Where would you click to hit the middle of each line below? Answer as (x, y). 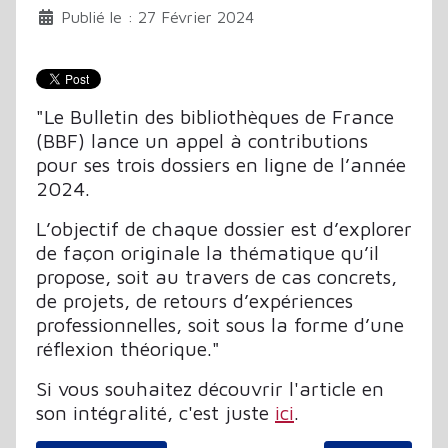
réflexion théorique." (128, 348)
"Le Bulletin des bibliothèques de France (215, 116)
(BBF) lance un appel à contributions (202, 140)
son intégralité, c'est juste (155, 412)
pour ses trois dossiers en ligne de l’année (221, 164)
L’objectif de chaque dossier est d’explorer (224, 228)
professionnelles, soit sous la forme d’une (220, 324)
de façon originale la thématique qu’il (207, 252)
